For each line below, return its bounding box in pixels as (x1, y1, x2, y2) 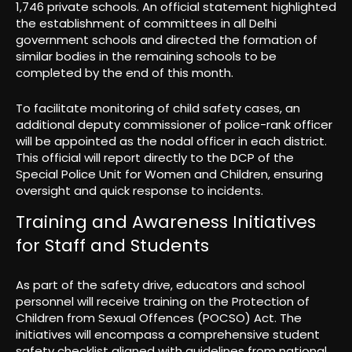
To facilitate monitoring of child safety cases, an (16, 100, 300, 117)
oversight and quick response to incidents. (16, 182, 263, 200)
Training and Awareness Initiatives (16, 209, 316, 234)
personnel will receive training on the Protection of (16, 292, 310, 310)
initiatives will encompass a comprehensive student (16, 325, 320, 343)
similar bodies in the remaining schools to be (16, 48, 277, 65)
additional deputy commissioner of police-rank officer (16, 116, 332, 134)
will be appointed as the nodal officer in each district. (16, 133, 327, 150)
